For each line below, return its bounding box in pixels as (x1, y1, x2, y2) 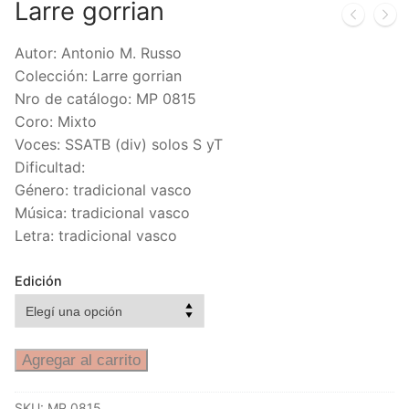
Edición (15, 273, 62, 288)
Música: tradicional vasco (15, 204, 190, 223)
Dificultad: (15, 158, 85, 177)
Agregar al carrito (22, 351, 141, 369)
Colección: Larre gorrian (15, 67, 182, 86)
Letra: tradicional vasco (15, 226, 177, 246)
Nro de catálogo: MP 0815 (15, 89, 196, 109)
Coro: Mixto (15, 112, 97, 131)
